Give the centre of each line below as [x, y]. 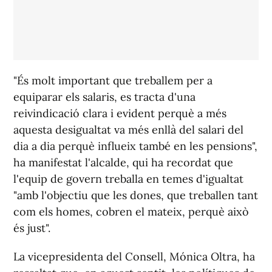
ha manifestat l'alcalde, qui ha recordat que [123, 162]
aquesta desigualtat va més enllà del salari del [128, 130]
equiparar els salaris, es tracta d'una [104, 97]
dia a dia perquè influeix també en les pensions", [135, 146]
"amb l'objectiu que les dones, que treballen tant [136, 195]
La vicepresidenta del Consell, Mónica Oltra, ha [134, 257]
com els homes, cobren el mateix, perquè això [131, 212]
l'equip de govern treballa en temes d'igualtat [128, 179]
